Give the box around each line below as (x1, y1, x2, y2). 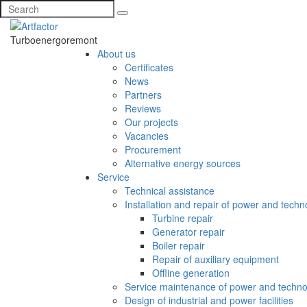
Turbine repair (152, 211, 213, 225)
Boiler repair (152, 238, 205, 253)
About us (97, 47, 136, 61)
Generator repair (152, 225, 225, 239)
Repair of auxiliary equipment (152, 252, 279, 267)
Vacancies (125, 129, 169, 143)
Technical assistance (125, 184, 214, 198)
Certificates (125, 60, 173, 75)
